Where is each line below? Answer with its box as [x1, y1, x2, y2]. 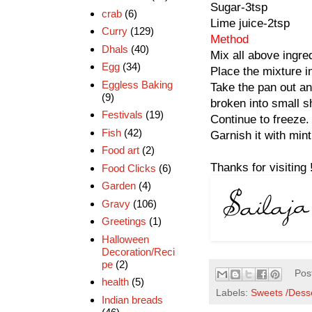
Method [210, 33, 249, 45]
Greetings [101, 215, 146, 228]
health [101, 276, 129, 288]
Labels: [216, 287, 251, 298]
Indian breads [101, 293, 163, 306]
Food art [101, 144, 139, 157]
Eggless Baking [101, 78, 173, 91]
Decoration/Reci [101, 245, 175, 258]
